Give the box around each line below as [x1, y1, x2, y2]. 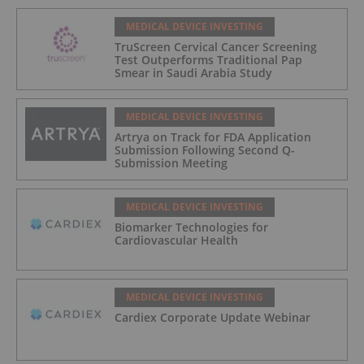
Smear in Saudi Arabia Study [115, 64, 272, 80]
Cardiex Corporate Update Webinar [115, 309, 310, 325]
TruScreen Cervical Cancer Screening [115, 38, 317, 54]
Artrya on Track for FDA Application [115, 128, 311, 145]
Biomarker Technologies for [115, 219, 268, 235]
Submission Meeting [115, 154, 227, 171]
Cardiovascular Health [115, 232, 238, 248]
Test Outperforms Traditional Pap [115, 51, 302, 67]
